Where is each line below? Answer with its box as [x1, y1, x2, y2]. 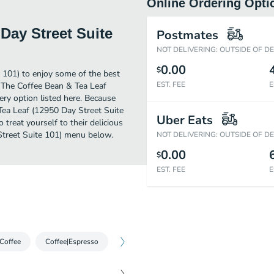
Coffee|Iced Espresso [123, 237, 191, 246]
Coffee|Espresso [45, 237, 98, 246]
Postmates [157, 27, 218, 43]
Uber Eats [157, 112, 213, 128]
